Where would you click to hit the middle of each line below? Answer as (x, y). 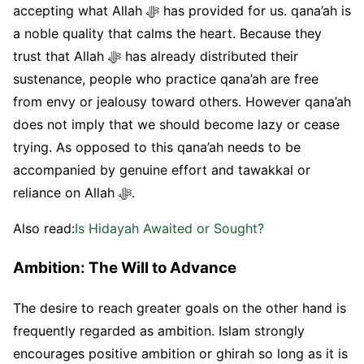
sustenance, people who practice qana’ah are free (166, 79)
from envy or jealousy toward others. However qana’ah (182, 102)
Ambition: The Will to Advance (125, 268)
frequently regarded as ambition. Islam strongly (159, 330)
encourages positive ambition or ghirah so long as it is (180, 353)
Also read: (44, 229)
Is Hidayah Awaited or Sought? (169, 229)
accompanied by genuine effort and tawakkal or (162, 170)
